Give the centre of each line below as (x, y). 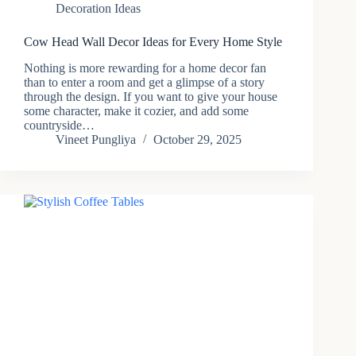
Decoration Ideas (98, 9)
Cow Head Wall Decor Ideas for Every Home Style (153, 42)
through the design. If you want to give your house (151, 97)
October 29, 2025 (197, 140)
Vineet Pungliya (96, 140)
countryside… (59, 126)
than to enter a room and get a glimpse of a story (144, 83)
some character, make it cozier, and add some (136, 111)
